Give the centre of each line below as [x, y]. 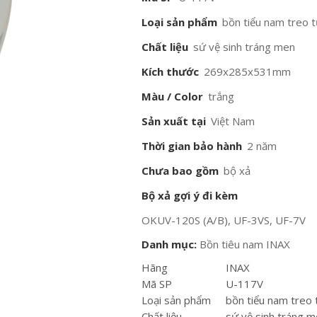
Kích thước [171, 71]
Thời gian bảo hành [192, 146]
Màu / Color [173, 96]
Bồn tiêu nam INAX [245, 244]
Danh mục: [169, 244]
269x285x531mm [248, 71]
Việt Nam [233, 121]
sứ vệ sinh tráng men [244, 47]
